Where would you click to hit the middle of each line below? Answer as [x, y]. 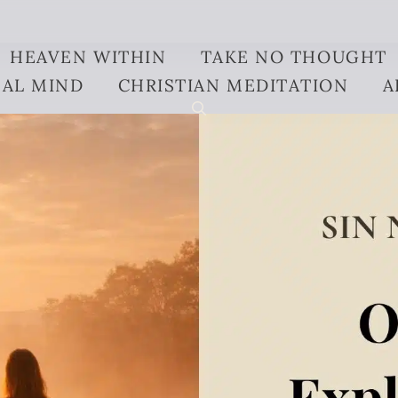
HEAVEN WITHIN [88, 57]
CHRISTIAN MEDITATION [233, 85]
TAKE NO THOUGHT [294, 57]
